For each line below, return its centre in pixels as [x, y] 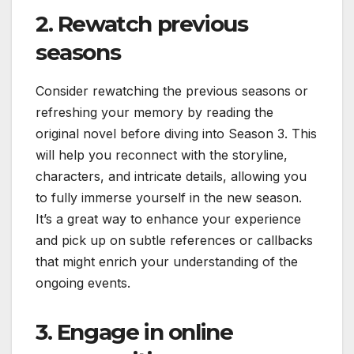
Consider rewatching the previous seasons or [172, 91]
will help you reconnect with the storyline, [162, 155]
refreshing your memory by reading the [154, 113]
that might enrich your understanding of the [167, 262]
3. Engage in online [134, 332]
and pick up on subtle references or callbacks [174, 241]
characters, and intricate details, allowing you [171, 177]
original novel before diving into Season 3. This [176, 134]
